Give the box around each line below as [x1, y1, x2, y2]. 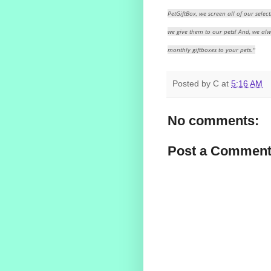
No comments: [168, 113, 259, 129]
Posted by [172, 79, 213, 89]
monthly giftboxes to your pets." [168, 45, 255, 54]
